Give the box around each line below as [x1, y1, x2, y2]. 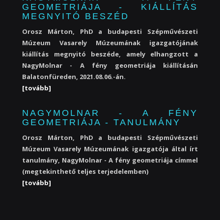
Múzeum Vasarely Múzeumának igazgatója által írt [22, 144, 198, 153]
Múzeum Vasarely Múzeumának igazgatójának [22, 38, 198, 47]
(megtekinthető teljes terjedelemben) [22, 167, 148, 176]
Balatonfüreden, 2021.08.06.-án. [22, 72, 126, 81]
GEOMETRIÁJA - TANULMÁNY [22, 117, 181, 127]
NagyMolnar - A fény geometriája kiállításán [22, 61, 198, 70]
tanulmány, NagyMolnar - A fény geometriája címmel [22, 156, 198, 165]
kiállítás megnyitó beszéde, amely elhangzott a [22, 50, 198, 58]
